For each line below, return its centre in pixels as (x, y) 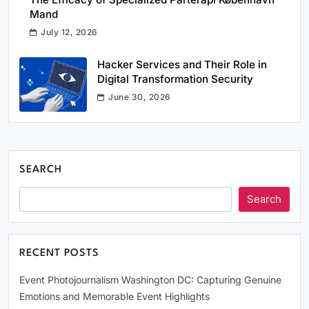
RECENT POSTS (60, 253)
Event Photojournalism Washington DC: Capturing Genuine (150, 279)
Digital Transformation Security (175, 79)
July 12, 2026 (69, 32)
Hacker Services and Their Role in (182, 65)
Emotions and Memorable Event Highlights (114, 296)
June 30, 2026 (140, 97)
